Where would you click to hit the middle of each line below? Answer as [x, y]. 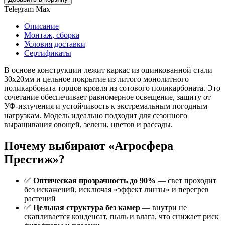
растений [40, 199]
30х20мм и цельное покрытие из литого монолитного [96, 79]
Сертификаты [48, 53]
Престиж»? [34, 159]
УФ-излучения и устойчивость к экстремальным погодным [106, 106]
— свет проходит [186, 181]
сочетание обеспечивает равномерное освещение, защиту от [107, 97]
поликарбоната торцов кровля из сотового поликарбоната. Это [112, 88]
